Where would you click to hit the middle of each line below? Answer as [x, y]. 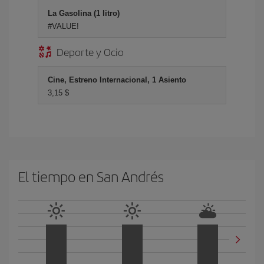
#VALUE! [63, 26]
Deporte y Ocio [90, 51]
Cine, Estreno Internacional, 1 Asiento [117, 80]
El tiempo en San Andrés [91, 176]
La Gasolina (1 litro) [84, 13]
